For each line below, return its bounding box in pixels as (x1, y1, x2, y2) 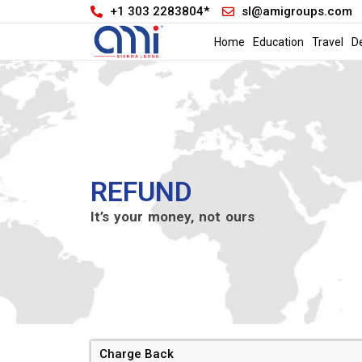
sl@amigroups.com (241, 3, 352, 19)
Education (252, 35, 304, 48)
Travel (311, 35, 343, 48)
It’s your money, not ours (90, 208, 255, 225)
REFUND (90, 175, 192, 208)
